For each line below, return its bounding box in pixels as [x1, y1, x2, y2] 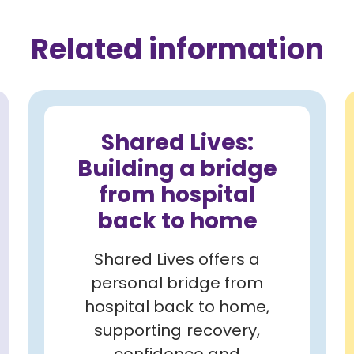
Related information [30, 29, 324, 70]
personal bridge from [91, 271, 263, 294]
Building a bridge [77, 153, 277, 185]
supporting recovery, [94, 318, 260, 341]
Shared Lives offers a [93, 247, 261, 270]
